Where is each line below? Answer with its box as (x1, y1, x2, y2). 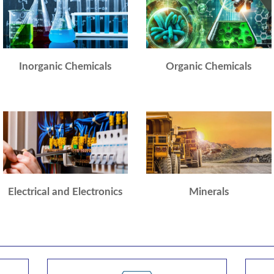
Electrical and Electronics (8, 186, 123, 197)
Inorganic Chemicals (19, 61, 112, 72)
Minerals (188, 186, 229, 197)
